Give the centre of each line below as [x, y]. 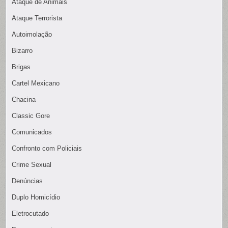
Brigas [21, 67]
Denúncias [27, 181]
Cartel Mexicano [36, 83]
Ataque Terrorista [37, 18]
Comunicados [32, 132]
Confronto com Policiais [47, 149]
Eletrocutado [31, 214]
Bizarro [22, 51]
